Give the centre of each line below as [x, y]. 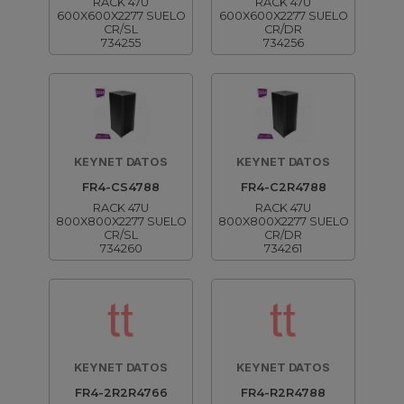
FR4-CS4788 [121, 187]
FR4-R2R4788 [283, 393]
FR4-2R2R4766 [121, 393]
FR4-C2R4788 [283, 187]
